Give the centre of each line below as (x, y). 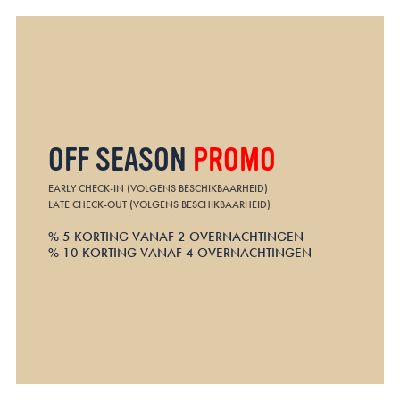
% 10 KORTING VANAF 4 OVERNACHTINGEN (180, 252)
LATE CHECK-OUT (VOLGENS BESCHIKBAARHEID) (159, 204)
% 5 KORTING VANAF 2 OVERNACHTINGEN (176, 236)
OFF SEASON (121, 160)
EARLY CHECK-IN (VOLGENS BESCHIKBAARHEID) (158, 188)
